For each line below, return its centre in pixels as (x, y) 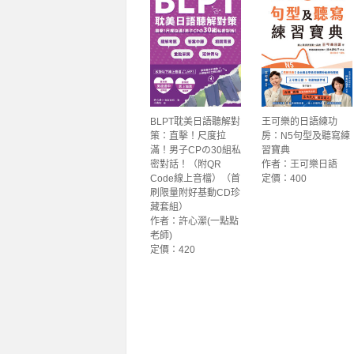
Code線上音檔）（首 (195, 179)
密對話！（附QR (185, 164)
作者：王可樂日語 (299, 164)
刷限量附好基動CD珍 (195, 193)
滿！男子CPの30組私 (195, 150)
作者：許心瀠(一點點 (194, 221)
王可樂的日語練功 (299, 122)
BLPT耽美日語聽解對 (195, 122)
